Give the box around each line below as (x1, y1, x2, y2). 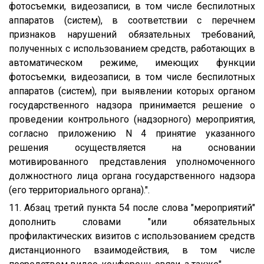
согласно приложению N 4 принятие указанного (9, 127, 255, 139)
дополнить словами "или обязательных (9, 216, 255, 227)
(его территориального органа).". (9, 184, 150, 196)
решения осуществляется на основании (9, 141, 255, 153)
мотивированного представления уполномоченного (9, 156, 255, 167)
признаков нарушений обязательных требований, (9, 28, 255, 40)
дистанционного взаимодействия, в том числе (9, 244, 255, 256)
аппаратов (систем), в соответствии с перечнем (9, 14, 255, 26)
